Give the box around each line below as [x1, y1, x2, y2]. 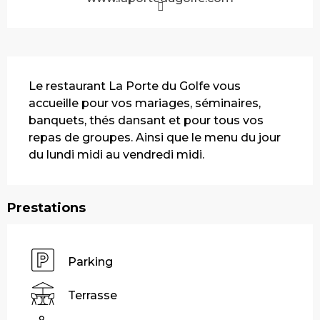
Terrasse [68, 289, 117, 303]
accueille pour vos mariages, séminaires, [29, 96, 261, 110]
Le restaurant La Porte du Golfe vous [29, 79, 241, 93]
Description [7, 57, 95, 75]
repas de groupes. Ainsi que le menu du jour [29, 130, 281, 144]
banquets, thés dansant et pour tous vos [29, 113, 264, 127]
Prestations [7, 199, 86, 216]
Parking [68, 255, 113, 269]
